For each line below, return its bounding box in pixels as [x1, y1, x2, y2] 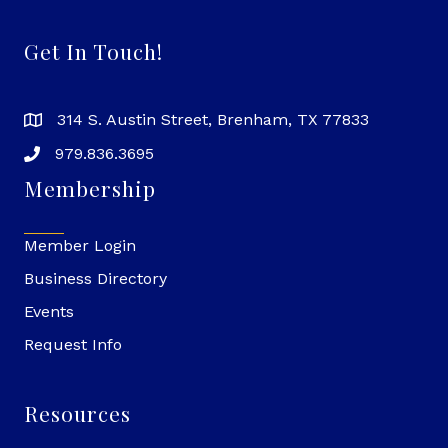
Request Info [24, 334, 122, 354]
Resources [24, 398, 131, 427]
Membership [24, 173, 156, 202]
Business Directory [24, 268, 167, 288]
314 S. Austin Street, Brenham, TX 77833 [57, 109, 369, 129]
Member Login [24, 235, 136, 255]
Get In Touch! [24, 36, 163, 65]
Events [24, 301, 74, 321]
